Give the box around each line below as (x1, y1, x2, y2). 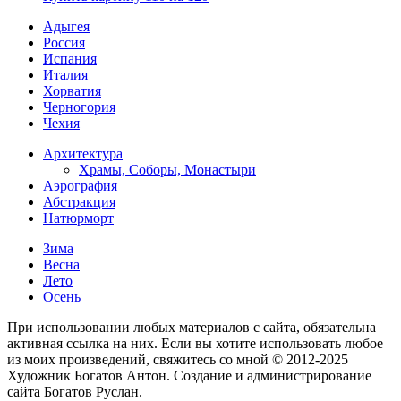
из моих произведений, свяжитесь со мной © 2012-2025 (7, 352, 348, 368)
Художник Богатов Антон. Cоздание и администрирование (7, 368, 371, 384)
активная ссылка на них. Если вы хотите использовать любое (7, 336, 383, 352)
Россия (43, 35, 85, 51)
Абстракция (43, 194, 115, 210)
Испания (43, 51, 97, 67)
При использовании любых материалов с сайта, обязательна (7, 320, 376, 336)
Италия (43, 67, 88, 83)
